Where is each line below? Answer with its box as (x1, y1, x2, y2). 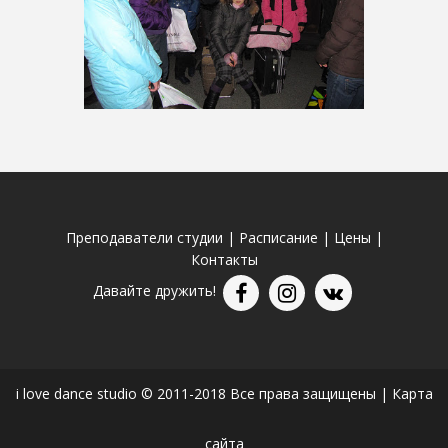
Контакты (190, 250, 258, 269)
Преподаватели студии (65, 228, 223, 247)
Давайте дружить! (92, 281, 220, 301)
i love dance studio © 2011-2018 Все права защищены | (15, 384, 392, 404)
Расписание (238, 228, 318, 247)
